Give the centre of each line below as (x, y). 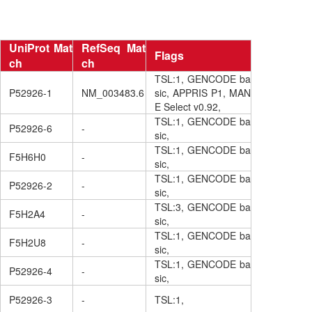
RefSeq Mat (114, 48)
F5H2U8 (28, 243)
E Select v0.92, (188, 107)
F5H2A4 (27, 214)
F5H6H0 (28, 157)
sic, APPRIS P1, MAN (203, 93)
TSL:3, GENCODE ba (203, 207)
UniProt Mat (41, 48)
